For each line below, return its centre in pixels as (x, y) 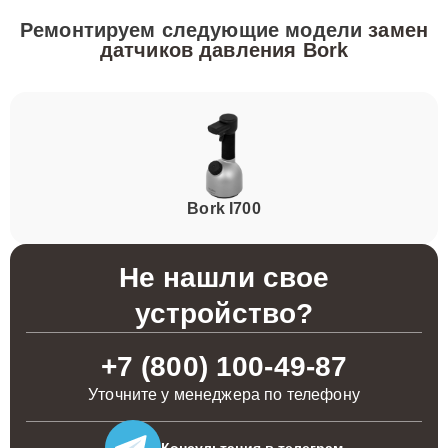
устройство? (224, 313)
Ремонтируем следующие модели (194, 30)
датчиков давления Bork (224, 50)
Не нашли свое (224, 277)
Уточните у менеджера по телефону (224, 394)
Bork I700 (224, 208)
